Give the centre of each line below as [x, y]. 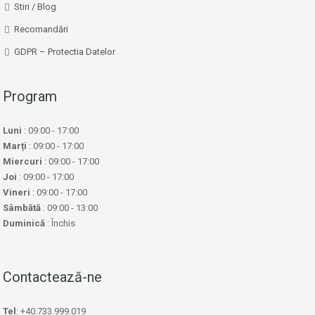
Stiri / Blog [35, 7]
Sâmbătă [22, 208]
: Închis [60, 224]
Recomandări [41, 30]
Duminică [24, 224]
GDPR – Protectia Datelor [65, 52]
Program [30, 97]
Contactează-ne [52, 277]
